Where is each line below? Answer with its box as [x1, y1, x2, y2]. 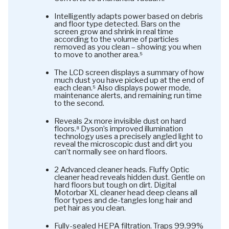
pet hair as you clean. [54, 203, 126, 213]
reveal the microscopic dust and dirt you [54, 139, 192, 149]
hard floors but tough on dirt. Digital [54, 180, 176, 190]
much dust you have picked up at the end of [54, 75, 204, 85]
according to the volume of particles [54, 34, 179, 44]
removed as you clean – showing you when [54, 42, 201, 52]
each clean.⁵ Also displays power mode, [54, 83, 191, 93]
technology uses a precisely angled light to [54, 131, 203, 141]
